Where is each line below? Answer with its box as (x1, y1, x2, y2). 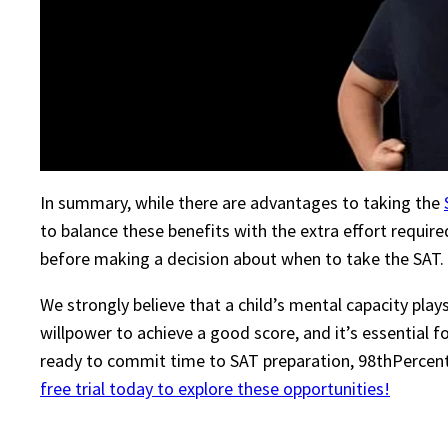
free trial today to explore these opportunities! (40, 377, 390, 401)
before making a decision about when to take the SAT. (40, 247, 444, 271)
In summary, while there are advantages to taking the (40, 191, 444, 215)
